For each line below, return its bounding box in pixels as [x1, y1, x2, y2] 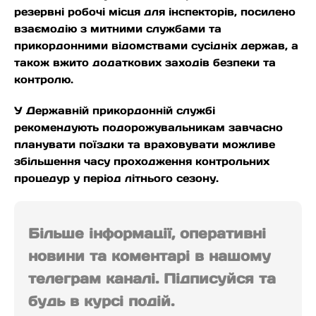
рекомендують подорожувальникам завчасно [14, 121, 283, 135]
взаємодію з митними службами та [14, 22, 221, 36]
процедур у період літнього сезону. [14, 171, 219, 186]
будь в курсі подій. [28, 292, 174, 311]
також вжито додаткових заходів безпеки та [14, 56, 276, 70]
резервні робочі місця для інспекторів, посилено [14, 5, 296, 19]
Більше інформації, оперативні [28, 224, 266, 243]
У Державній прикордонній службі [14, 104, 215, 118]
